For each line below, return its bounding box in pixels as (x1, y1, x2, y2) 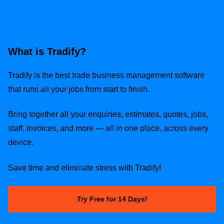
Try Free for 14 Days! (76, 195, 147, 203)
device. (8, 138, 33, 147)
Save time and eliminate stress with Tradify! (8, 163, 161, 172)
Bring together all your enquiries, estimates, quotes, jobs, (8, 110, 208, 119)
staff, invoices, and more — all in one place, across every (8, 124, 208, 133)
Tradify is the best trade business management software (8, 71, 204, 80)
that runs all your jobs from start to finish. (8, 85, 149, 94)
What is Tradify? (8, 45, 86, 57)
